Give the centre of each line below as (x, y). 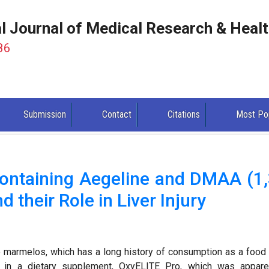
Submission (45, 115)
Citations (184, 115)
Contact (117, 115)
